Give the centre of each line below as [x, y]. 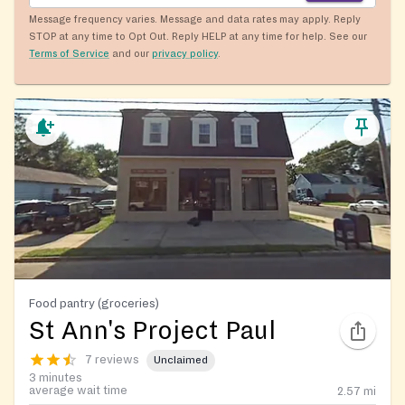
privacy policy [185, 53]
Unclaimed [181, 361]
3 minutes [56, 377]
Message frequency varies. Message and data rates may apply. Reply [195, 19]
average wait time [78, 390]
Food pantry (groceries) [94, 303]
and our [131, 53]
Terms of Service [69, 53]
